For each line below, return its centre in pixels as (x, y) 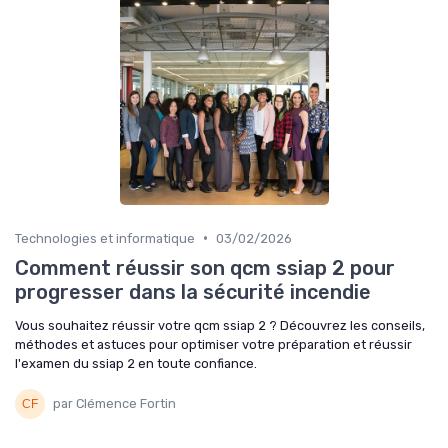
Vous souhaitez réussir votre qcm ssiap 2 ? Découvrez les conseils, (220, 325)
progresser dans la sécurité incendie (193, 291)
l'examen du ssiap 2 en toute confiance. (136, 363)
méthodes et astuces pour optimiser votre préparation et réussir (213, 344)
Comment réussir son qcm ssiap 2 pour (205, 267)
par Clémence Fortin (114, 404)
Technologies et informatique (105, 238)
